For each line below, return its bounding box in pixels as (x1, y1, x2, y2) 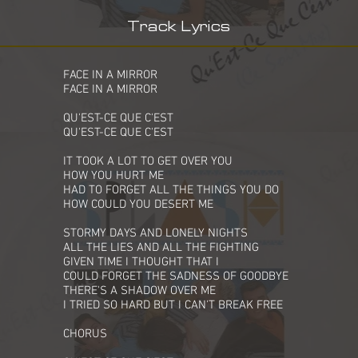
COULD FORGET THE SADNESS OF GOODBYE (63, 269, 288, 284)
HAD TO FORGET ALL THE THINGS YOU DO (63, 183, 279, 197)
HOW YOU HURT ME (63, 169, 164, 183)
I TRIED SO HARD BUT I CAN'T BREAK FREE (63, 298, 283, 312)
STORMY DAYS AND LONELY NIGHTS (63, 226, 248, 241)
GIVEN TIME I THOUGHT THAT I (63, 255, 219, 269)
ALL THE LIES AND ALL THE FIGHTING (63, 241, 259, 255)
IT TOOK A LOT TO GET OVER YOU (63, 154, 233, 169)
